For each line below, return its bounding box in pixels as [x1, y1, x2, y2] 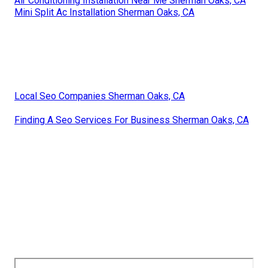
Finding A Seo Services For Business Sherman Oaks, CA [14, 114, 249, 126]
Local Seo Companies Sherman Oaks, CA [14, 90, 185, 102]
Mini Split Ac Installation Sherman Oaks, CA [14, 7, 194, 19]
